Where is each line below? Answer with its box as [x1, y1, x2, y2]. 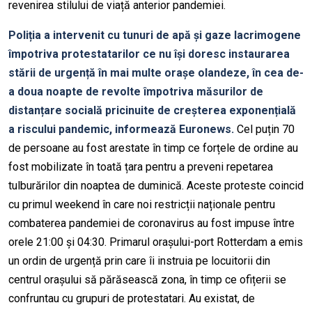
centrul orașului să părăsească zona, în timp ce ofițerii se [8, 273, 286, 287]
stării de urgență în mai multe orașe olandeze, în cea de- [8, 66, 304, 80]
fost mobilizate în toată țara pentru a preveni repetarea [8, 160, 273, 174]
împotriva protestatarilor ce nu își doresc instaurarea [8, 47, 290, 61]
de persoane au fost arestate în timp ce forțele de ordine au [8, 141, 298, 155]
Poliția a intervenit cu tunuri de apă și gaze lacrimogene [8, 29, 301, 42]
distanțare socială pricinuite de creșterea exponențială [8, 104, 296, 118]
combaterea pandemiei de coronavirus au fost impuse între [8, 217, 295, 231]
